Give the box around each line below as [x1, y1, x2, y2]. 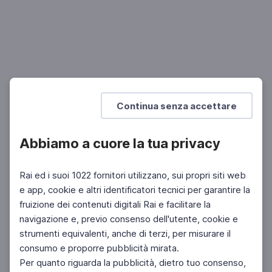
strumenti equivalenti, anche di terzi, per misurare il [19, 228, 231, 239]
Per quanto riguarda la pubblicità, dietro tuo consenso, [19, 257, 246, 268]
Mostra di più [104, 93, 168, 104]
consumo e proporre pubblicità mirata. [19, 242, 179, 254]
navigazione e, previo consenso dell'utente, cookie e [19, 213, 238, 225]
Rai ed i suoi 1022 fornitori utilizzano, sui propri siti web [19, 169, 246, 181]
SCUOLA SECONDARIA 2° [79, 35, 177, 44]
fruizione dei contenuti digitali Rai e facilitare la [19, 199, 211, 210]
